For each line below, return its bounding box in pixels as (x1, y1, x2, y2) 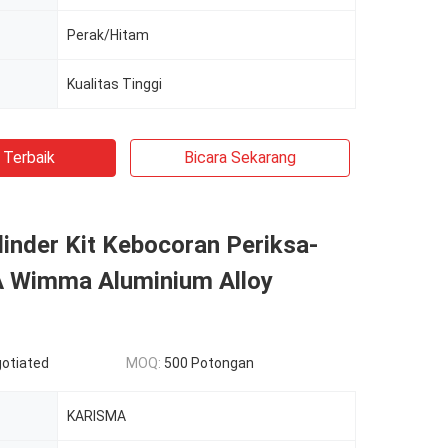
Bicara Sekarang (184, 148, 296, 167)
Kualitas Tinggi (67, 76, 162, 92)
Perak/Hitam (67, 27, 149, 43)
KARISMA (67, 408, 126, 424)
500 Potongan (164, 355, 254, 371)
